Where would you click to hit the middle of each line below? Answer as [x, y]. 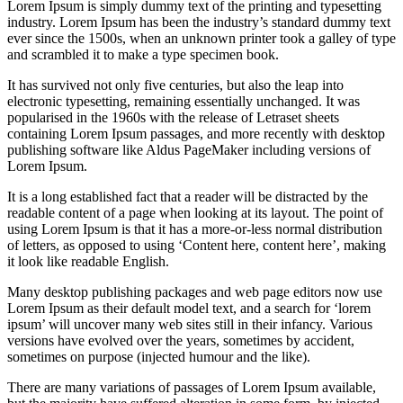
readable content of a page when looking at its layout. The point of [195, 213]
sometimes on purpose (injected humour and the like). [159, 357]
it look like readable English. [88, 262]
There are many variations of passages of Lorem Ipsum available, [192, 388]
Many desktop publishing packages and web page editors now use [195, 292]
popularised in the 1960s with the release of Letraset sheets [173, 118]
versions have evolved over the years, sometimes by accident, [181, 341]
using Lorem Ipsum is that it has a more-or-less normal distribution [195, 229]
